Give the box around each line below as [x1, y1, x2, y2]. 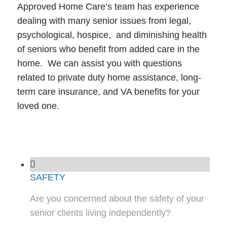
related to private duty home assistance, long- [17, 72, 201, 83]
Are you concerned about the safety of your [29, 193, 204, 204]
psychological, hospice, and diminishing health [17, 30, 207, 41]
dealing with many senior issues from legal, [17, 16, 191, 26]
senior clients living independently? [29, 207, 171, 218]
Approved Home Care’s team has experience [17, 2, 199, 12]
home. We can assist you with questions [17, 58, 182, 69]
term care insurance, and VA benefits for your [17, 87, 200, 97]
